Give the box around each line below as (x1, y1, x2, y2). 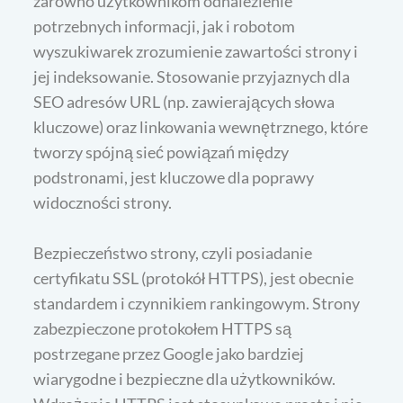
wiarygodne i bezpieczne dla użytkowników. (33, 368, 336, 389)
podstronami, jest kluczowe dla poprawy (33, 166, 315, 187)
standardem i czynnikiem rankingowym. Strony (33, 292, 361, 313)
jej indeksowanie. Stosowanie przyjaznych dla (33, 66, 351, 86)
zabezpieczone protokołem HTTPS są (33, 318, 292, 338)
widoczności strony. (33, 192, 173, 212)
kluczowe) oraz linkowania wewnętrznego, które (33, 116, 369, 137)
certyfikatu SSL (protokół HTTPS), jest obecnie (33, 267, 354, 288)
